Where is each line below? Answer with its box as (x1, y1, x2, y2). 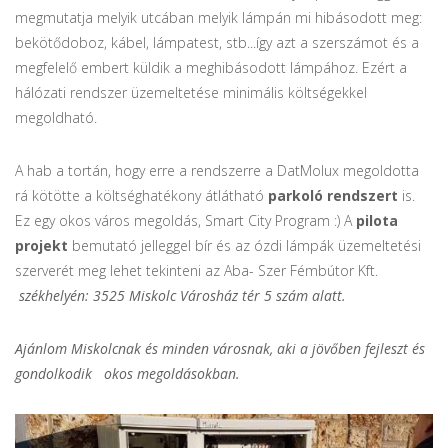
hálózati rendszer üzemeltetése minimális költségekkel (15, 83, 367, 102)
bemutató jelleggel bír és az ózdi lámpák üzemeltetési (68, 236, 421, 255)
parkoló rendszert (268, 186, 402, 205)
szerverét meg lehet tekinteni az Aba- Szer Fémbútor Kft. (15, 261, 378, 280)
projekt (15, 236, 68, 255)
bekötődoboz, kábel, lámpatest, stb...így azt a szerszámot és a (15, 33, 419, 52)
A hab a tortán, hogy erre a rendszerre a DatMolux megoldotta (15, 161, 419, 180)
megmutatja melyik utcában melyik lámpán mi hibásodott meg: (15, 8, 422, 27)
